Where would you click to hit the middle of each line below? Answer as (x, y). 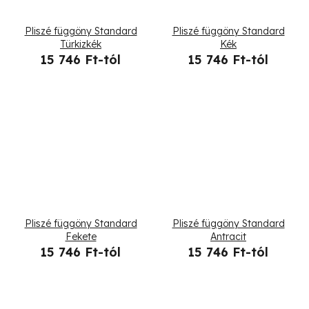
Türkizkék (81, 44)
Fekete (81, 237)
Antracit (228, 237)
